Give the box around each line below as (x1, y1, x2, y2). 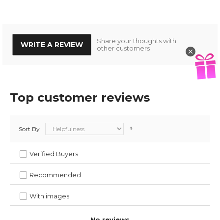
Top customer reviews (10, 90, 150, 105)
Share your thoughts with (96, 37, 176, 45)
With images (29, 192, 69, 200)
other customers (96, 44, 150, 53)
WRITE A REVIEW (21, 40, 83, 50)
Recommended (29, 171, 81, 179)
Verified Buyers (29, 150, 78, 158)
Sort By (19, 125, 40, 133)
